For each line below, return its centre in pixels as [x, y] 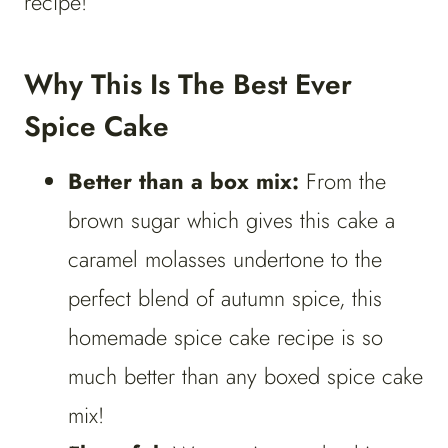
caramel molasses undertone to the [225, 259]
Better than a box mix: [187, 181]
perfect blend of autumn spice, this [225, 298]
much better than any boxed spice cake [245, 376]
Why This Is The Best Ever [188, 85]
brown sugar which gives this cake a [231, 220]
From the [346, 181]
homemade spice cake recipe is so [225, 337]
